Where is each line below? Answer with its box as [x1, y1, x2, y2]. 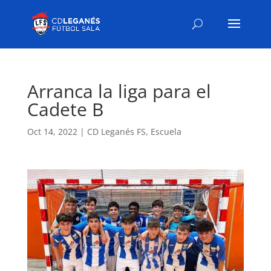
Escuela [150, 126, 181, 137]
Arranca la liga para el [27, 79, 211, 103]
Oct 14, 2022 [27, 126, 77, 137]
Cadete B [27, 97, 103, 122]
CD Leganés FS [87, 126, 146, 137]
